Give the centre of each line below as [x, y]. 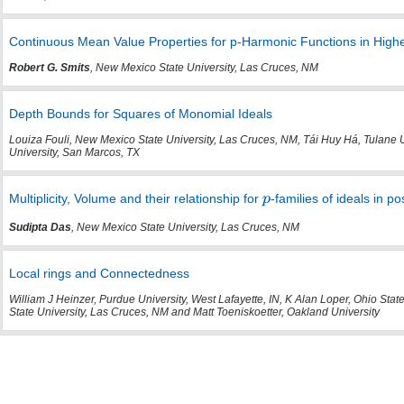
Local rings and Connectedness [99, 273]
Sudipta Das [40, 227]
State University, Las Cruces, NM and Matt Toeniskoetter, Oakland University [194, 312]
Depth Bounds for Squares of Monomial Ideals [140, 114]
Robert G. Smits [49, 67]
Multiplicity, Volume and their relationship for [135, 199]
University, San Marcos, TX [74, 152]
